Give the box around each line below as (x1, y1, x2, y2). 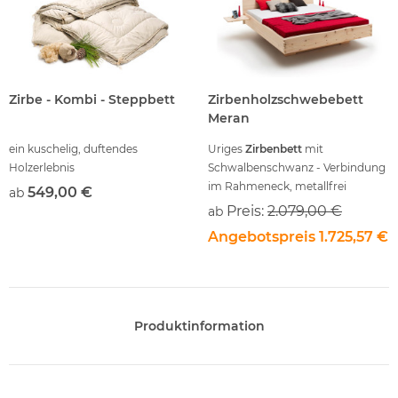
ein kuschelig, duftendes (9, 142, 138, 156)
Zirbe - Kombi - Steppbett (9, 92, 175, 108)
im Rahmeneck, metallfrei (208, 179, 346, 194)
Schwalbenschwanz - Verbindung (208, 161, 386, 175)
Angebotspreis (208, 228, 315, 246)
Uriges (208, 142, 245, 156)
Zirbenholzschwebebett (208, 92, 363, 108)
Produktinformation (133, 317, 265, 334)
